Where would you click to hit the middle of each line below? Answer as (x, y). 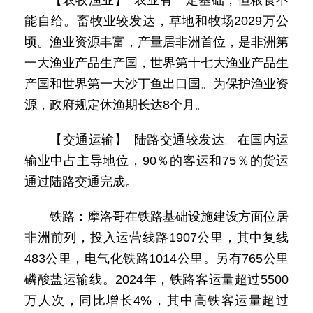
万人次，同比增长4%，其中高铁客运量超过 (156, 300)
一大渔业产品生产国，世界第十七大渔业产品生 (156, 63)
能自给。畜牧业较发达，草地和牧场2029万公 (156, 21)
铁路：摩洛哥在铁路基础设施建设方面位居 (169, 217)
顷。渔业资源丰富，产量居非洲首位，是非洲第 (156, 42)
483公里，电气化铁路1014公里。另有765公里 (156, 259)
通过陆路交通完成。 (81, 182)
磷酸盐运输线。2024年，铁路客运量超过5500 (156, 279)
